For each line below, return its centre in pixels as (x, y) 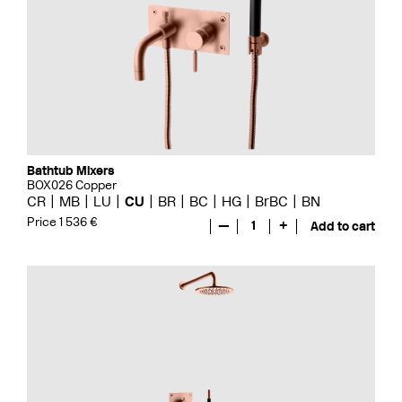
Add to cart (343, 227)
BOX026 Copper (72, 185)
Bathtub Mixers (71, 171)
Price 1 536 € (62, 222)
